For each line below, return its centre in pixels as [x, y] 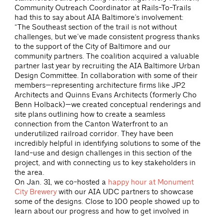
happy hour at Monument [151, 182]
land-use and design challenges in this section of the [103, 153]
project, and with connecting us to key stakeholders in [105, 163]
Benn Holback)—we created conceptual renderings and [108, 105]
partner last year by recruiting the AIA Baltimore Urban [107, 66]
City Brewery [36, 192]
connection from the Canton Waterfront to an [91, 124]
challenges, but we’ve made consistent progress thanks [107, 37]
